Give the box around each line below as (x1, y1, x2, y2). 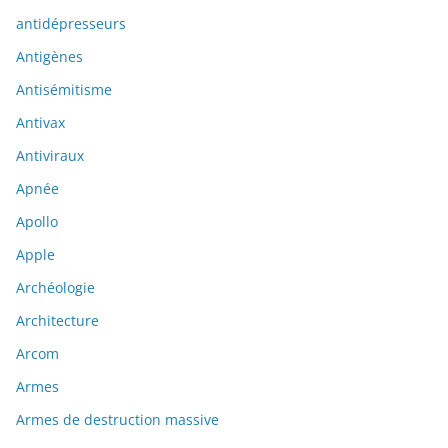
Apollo (16, 212, 58, 232)
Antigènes (16, 47, 83, 67)
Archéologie (16, 278, 95, 298)
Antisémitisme (16, 80, 112, 100)
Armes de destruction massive (16, 410, 219, 430)
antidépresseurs (16, 14, 126, 34)
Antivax (16, 113, 65, 133)
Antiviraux (16, 146, 84, 166)
